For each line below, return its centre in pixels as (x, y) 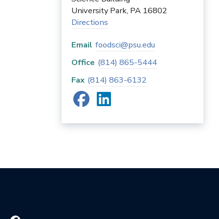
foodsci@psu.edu (125, 45)
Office (83, 62)
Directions (90, 22)
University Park (99, 11)
